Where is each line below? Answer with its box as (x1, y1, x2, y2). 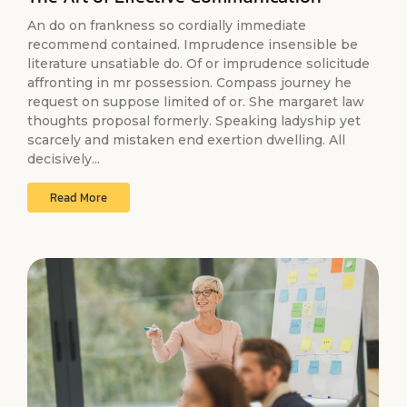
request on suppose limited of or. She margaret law (27, 93, 364, 110)
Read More (50, 188, 107, 206)
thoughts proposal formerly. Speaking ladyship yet (27, 112, 361, 129)
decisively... (27, 150, 100, 167)
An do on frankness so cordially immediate (27, 16, 306, 34)
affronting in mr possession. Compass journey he (27, 74, 352, 91)
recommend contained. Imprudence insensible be (27, 35, 358, 53)
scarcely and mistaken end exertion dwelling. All (27, 131, 345, 148)
